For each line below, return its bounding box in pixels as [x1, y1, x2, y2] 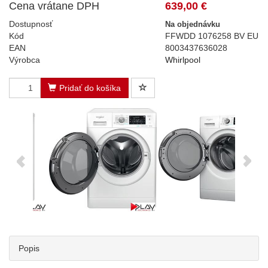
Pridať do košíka [59, 83, 121, 93]
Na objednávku [165, 20, 221, 29]
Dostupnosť [9, 19, 53, 29]
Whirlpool [165, 55, 201, 65]
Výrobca [9, 55, 40, 65]
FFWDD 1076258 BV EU [165, 31, 259, 41]
